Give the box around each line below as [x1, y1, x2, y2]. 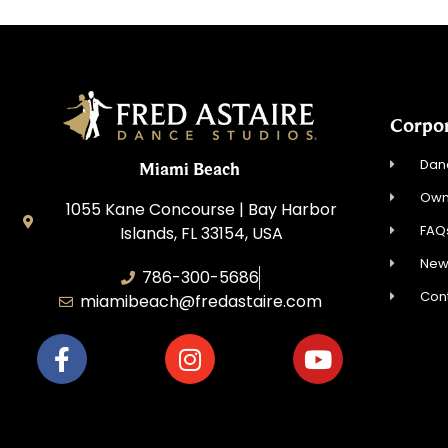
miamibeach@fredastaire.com [80, 290, 323, 314]
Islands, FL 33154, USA [119, 222, 283, 246]
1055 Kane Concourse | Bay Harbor [65, 198, 337, 222]
